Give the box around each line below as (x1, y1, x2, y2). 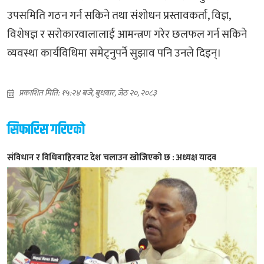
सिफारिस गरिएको (7, 118, 85, 140)
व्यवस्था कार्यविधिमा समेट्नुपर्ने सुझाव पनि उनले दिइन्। (7, 44, 222, 62)
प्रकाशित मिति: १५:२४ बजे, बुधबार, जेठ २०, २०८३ (19, 85, 157, 100)
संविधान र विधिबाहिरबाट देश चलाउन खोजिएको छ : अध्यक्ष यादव (7, 150, 216, 165)
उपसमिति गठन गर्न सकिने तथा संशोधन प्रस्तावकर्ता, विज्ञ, (7, 6, 230, 25)
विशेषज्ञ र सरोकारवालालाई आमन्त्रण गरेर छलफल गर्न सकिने (7, 25, 247, 44)
